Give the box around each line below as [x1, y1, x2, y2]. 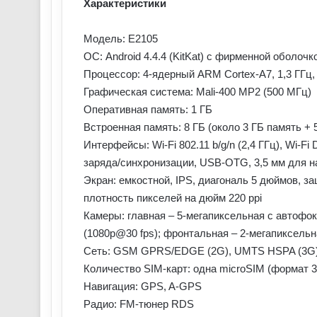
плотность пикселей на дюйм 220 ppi [83, 192, 262, 204]
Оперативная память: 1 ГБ [83, 103, 212, 115]
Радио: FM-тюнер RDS [83, 298, 194, 310]
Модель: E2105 [83, 33, 158, 45]
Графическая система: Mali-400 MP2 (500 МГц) [83, 86, 311, 98]
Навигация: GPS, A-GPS [83, 280, 202, 292]
